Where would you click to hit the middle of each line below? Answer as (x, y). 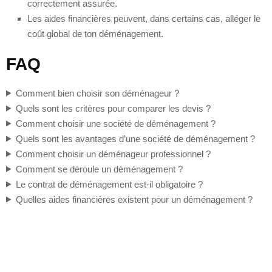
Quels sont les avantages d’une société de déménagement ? (135, 138)
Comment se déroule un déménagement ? (99, 169)
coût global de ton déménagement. (95, 33)
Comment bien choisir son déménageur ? (97, 93)
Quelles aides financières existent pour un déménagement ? (134, 199)
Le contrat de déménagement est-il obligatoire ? (109, 184)
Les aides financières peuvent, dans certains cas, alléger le (144, 18)
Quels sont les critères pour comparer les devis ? (113, 108)
